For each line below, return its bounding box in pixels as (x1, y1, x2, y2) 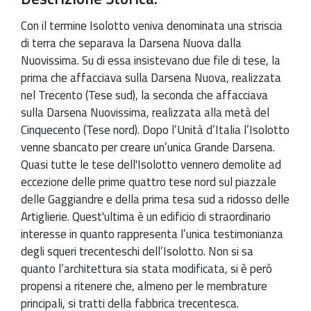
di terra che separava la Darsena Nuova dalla (21, 33, 242, 52)
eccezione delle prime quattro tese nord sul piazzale (21, 172, 276, 191)
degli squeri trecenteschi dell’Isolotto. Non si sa (21, 242, 253, 260)
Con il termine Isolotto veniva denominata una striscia (21, 16, 283, 35)
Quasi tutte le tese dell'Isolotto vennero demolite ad (21, 155, 281, 174)
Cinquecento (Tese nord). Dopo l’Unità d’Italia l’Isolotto (21, 120, 289, 139)
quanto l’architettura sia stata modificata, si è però (21, 259, 272, 278)
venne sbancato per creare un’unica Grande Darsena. (21, 137, 275, 156)
